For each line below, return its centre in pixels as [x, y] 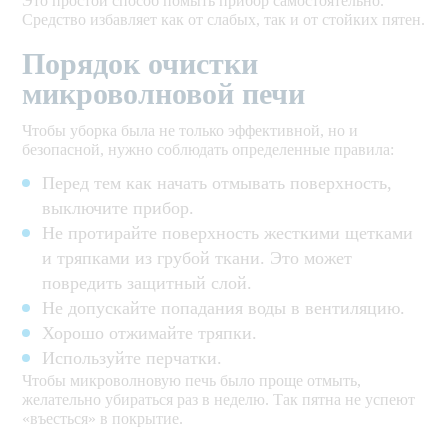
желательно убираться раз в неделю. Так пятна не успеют [219, 400]
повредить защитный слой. [147, 283]
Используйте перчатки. [132, 358]
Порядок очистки [140, 64]
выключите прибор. [118, 208]
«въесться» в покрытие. [103, 419]
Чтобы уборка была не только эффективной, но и [190, 131]
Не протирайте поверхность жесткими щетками [228, 233]
